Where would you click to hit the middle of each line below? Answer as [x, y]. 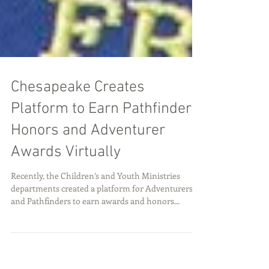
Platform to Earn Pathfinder [101, 131]
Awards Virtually [66, 174]
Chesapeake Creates [78, 109]
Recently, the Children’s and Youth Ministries [95, 197]
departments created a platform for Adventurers [102, 210]
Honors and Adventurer [88, 152]
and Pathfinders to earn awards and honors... [95, 222]
